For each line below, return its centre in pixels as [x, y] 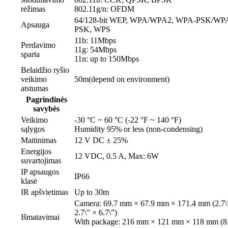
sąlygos [33, 129]
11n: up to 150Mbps [106, 59]
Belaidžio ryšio [45, 70]
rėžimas [33, 9]
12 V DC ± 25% [101, 140]
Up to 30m [91, 192]
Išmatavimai [40, 217]
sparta [30, 54]
